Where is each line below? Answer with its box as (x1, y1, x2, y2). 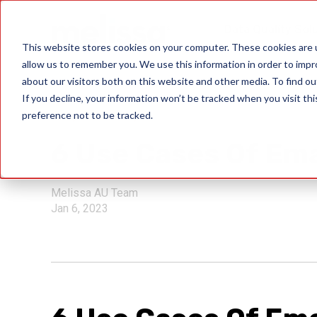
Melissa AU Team (51, 186, 138, 200)
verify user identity (51, 110, 138, 122)
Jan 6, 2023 (51, 202, 108, 215)
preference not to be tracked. (21, 108, 153, 121)
